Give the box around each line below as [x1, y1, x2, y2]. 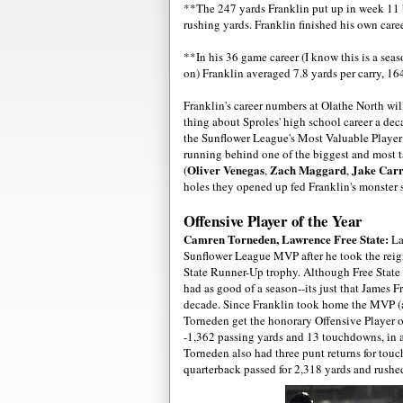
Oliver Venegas [187, 160, 264, 178]
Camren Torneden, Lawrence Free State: [184, 229, 391, 247]
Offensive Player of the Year [184, 209, 363, 232]
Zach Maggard [270, 160, 346, 178]
